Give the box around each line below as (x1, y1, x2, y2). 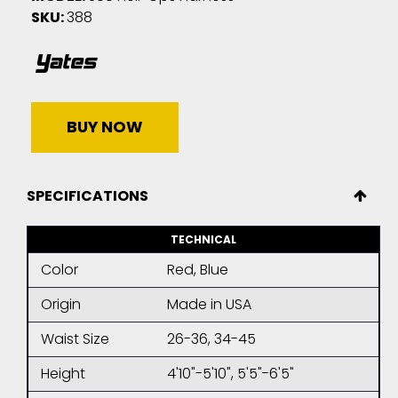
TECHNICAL (171, 232, 236, 248)
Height (41, 363, 85, 385)
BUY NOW (67, 116, 143, 139)
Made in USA (167, 294, 251, 315)
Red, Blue (167, 259, 228, 281)
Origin (41, 294, 81, 315)
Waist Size (41, 329, 109, 350)
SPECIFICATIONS (27, 186, 148, 207)
